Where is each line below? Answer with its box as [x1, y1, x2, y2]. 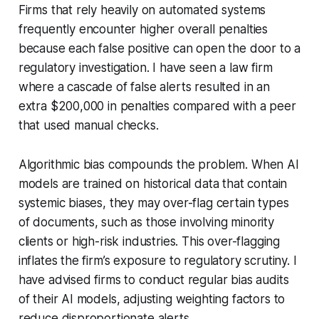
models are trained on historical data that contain [18, 176, 288, 191]
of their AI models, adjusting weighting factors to [18, 291, 286, 306]
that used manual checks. [18, 117, 159, 132]
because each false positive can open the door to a [18, 41, 301, 56]
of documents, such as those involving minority [18, 214, 274, 229]
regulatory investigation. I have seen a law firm [18, 60, 273, 75]
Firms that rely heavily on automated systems [18, 2, 266, 17]
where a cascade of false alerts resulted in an [18, 79, 270, 94]
